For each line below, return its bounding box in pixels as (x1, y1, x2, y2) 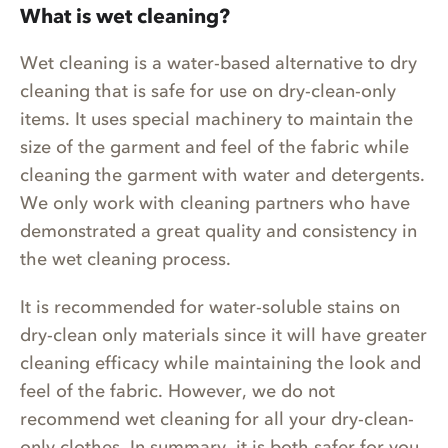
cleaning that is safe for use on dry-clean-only (20, 80, 396, 103)
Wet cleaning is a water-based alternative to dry (20, 52, 417, 75)
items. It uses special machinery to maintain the (20, 108, 413, 131)
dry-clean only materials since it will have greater (20, 324, 427, 347)
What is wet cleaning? (20, 4, 230, 29)
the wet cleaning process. (20, 248, 231, 271)
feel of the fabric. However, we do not (20, 380, 335, 403)
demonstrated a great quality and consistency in (20, 220, 417, 243)
